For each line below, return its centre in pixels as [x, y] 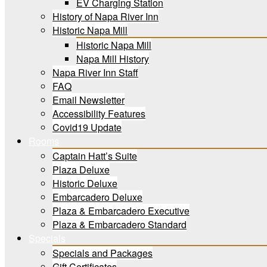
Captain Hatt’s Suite [95, 156]
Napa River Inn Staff [95, 72]
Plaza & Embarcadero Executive [121, 211]
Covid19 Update [87, 127]
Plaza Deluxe [81, 170]
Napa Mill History [113, 59]
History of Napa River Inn [105, 16]
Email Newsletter [89, 100]
